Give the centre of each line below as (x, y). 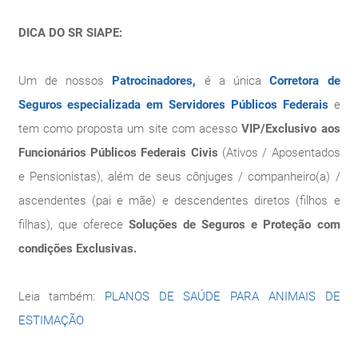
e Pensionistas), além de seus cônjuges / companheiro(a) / (179, 176)
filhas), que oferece (73, 224)
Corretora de (305, 80)
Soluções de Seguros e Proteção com (234, 224)
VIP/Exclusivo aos (291, 128)
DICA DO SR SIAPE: (70, 32)
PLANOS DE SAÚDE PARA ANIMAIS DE (222, 296)
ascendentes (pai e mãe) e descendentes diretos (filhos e (179, 200)
